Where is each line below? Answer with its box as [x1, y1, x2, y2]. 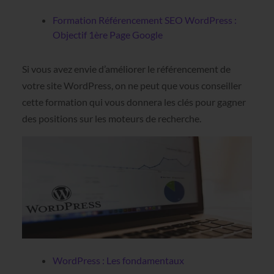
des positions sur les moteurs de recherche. [21, 112, 201, 124]
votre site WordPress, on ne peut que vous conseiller [21, 79, 242, 91]
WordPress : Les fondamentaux [52, 254, 184, 266]
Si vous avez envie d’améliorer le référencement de [21, 62, 231, 75]
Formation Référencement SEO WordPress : [52, 13, 237, 26]
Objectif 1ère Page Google [52, 28, 163, 40]
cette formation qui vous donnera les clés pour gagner [21, 95, 246, 108]
